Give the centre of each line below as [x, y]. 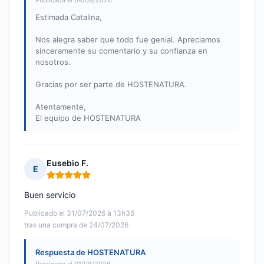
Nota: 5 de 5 [71, 180]
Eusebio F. [67, 163]
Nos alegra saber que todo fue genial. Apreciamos [128, 40]
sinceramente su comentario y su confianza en [121, 51]
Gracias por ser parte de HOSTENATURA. [111, 85]
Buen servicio [50, 195]
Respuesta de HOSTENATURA [90, 253]
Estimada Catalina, [69, 17]
